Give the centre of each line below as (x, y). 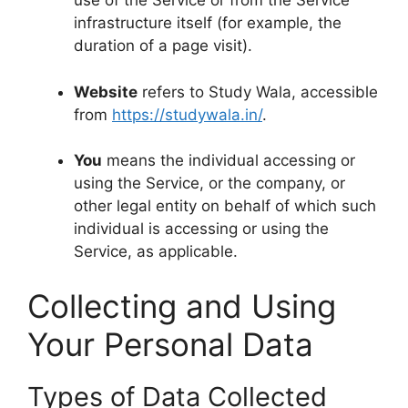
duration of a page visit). (163, 46)
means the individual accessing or (229, 160)
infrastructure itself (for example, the (208, 23)
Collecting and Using (182, 306)
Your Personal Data (170, 344)
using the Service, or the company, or (209, 183)
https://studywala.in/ (187, 114)
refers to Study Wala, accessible (258, 92)
